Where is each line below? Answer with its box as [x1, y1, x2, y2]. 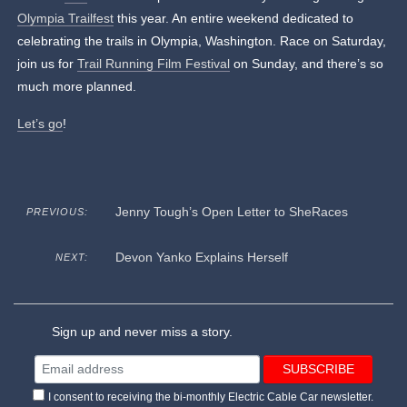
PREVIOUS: [25, 206, 88, 218]
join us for [17, 56, 78, 72]
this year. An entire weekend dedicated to [114, 11, 354, 26]
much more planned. [17, 79, 137, 94]
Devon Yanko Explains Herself [114, 250, 288, 265]
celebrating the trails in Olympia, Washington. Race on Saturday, [17, 34, 387, 49]
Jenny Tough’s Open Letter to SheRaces [114, 204, 348, 220]
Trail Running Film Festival [77, 56, 231, 72]
